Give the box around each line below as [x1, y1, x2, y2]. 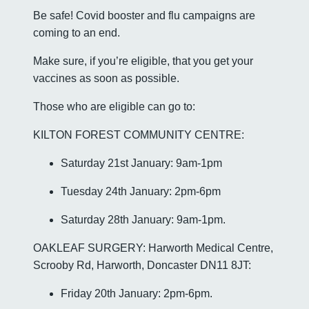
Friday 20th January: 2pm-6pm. [61, 288, 212, 300]
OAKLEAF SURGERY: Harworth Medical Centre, [33, 242, 273, 255]
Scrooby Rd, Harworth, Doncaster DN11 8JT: [33, 259, 251, 272]
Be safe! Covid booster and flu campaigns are [33, 10, 255, 22]
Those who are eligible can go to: [33, 101, 195, 113]
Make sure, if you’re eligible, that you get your [33, 55, 253, 68]
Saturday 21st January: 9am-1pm [61, 157, 222, 170]
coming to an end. [33, 27, 120, 39]
